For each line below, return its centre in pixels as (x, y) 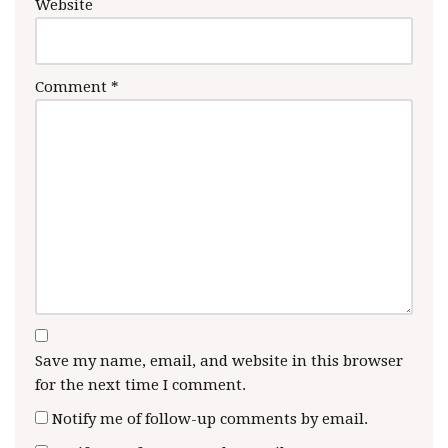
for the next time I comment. (140, 385)
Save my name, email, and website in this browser (219, 361)
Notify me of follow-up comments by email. (210, 419)
